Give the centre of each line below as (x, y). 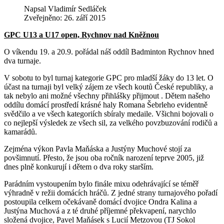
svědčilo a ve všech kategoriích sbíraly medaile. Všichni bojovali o (109, 113)
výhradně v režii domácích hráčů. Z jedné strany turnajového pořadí (111, 192)
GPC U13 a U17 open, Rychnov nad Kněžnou (81, 34)
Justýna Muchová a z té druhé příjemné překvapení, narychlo (100, 210)
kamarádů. (20, 131)
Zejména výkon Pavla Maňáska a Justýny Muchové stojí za (97, 148)
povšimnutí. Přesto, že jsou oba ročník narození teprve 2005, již (104, 157)
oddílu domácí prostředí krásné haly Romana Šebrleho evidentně (106, 104)
